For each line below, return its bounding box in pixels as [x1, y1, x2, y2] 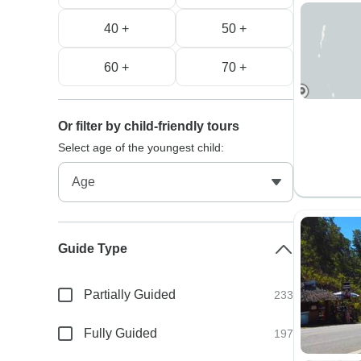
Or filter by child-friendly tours [58, 119, 240, 133]
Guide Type [58, 242, 128, 255]
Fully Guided [84, 326, 158, 340]
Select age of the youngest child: [58, 141, 225, 154]
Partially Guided [84, 288, 176, 301]
